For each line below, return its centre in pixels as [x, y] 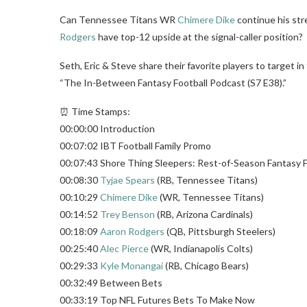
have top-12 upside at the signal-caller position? [199, 36]
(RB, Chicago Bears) [206, 265]
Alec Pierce [124, 248]
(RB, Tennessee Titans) [206, 180]
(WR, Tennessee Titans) [211, 197]
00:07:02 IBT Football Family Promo [135, 145]
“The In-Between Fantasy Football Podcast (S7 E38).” [173, 82]
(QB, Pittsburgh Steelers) [220, 231]
